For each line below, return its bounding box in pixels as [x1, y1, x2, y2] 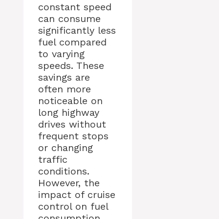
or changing [38, 142, 93, 154]
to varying [38, 48, 85, 60]
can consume [38, 13, 101, 25]
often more [38, 83, 91, 95]
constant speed [38, 1, 111, 13]
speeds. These [38, 60, 104, 72]
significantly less [38, 24, 116, 37]
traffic [38, 153, 67, 166]
